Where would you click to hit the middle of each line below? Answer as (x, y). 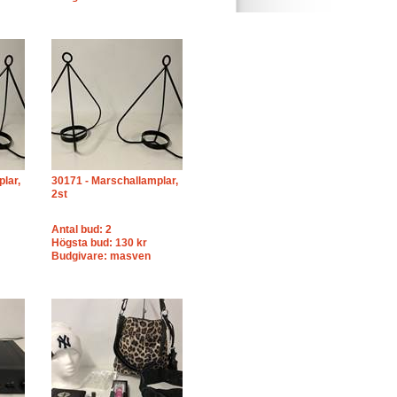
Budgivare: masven (101, 256)
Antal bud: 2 (82, 230)
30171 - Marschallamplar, (115, 181)
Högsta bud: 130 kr (99, 243)
